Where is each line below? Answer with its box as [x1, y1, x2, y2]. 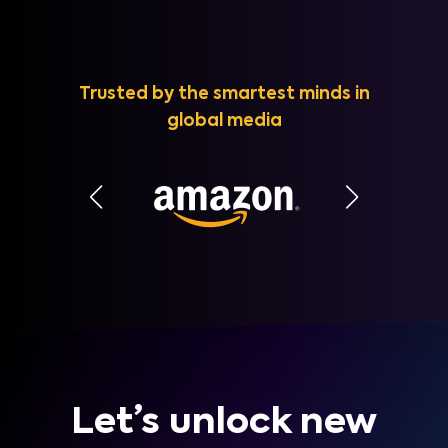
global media [166, 113, 282, 131]
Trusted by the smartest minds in [78, 86, 370, 104]
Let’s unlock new [71, 405, 377, 442]
